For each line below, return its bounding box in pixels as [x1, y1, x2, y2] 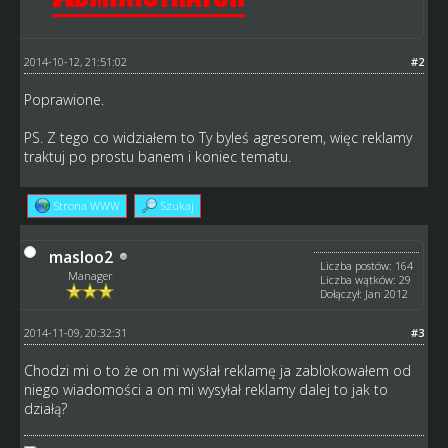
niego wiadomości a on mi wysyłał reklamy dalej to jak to [23, 379, 388, 399]
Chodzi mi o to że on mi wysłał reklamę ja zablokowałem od [23, 360, 411, 380]
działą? [23, 398, 67, 418]
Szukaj [160, 197, 194, 213]
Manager [67, 267, 113, 283]
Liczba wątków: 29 [320, 271, 412, 287]
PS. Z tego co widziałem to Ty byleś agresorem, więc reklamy [23, 127, 412, 147]
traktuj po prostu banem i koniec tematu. [23, 146, 291, 166]
